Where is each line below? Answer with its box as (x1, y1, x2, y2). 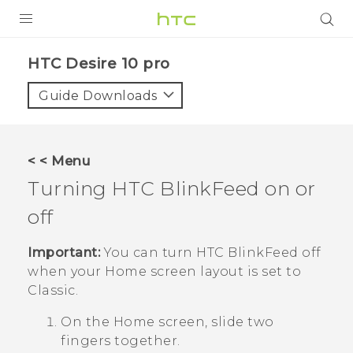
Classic (28, 283, 76, 299)
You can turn (100, 245, 196, 261)
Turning (28, 176, 112, 200)
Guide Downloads (39, 88, 158, 103)
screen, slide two (154, 314, 274, 330)
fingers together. (61, 333, 180, 349)
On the (61, 314, 113, 330)
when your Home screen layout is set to (28, 264, 301, 280)
